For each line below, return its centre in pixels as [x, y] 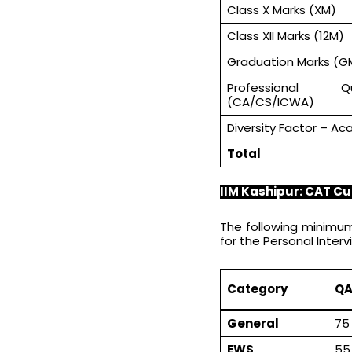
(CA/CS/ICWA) [270, 101]
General [253, 323]
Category [257, 288]
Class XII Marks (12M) [285, 35]
